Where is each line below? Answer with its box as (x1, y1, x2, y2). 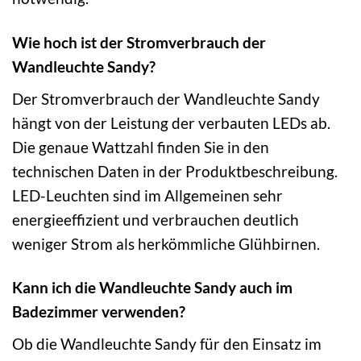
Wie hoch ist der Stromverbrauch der (12, 32, 266, 52)
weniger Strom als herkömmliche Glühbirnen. (12, 234, 320, 253)
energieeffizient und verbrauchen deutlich (12, 210, 299, 229)
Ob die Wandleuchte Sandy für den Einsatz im (12, 334, 322, 354)
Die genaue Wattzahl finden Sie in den (12, 137, 269, 156)
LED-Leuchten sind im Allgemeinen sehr (12, 185, 283, 205)
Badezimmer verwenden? (12, 302, 185, 322)
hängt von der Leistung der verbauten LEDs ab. (12, 113, 330, 132)
